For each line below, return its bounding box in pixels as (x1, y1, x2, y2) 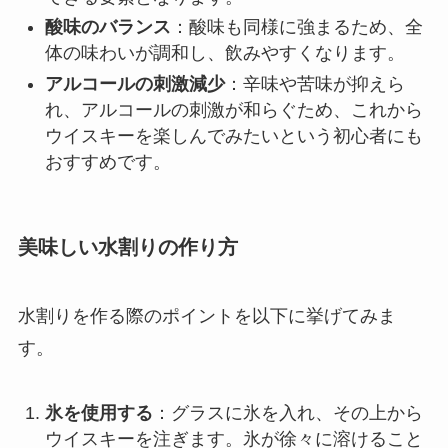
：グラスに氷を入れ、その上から (152, 402, 423, 423)
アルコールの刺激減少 (44, 73, 225, 94)
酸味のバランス (44, 17, 171, 38)
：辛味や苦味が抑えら (224, 73, 405, 94)
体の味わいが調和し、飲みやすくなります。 (44, 43, 405, 64)
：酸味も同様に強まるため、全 (170, 17, 423, 38)
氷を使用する (44, 402, 153, 423)
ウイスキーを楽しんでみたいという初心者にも (44, 125, 423, 146)
